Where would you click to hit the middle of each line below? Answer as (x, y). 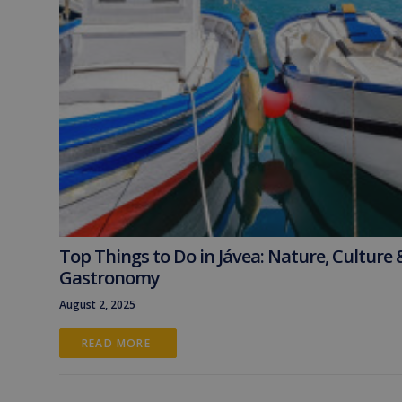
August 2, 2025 (97, 305)
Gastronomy (109, 278)
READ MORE (118, 343)
